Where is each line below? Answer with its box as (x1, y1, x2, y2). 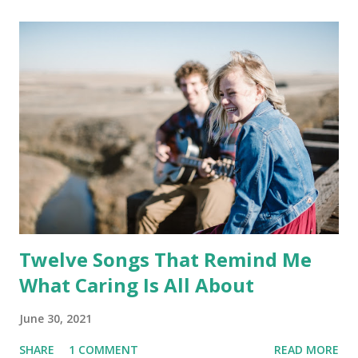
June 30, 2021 (19, 311, 92, 327)
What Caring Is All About (19, 272, 254, 299)
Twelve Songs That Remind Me (19, 246, 312, 273)
